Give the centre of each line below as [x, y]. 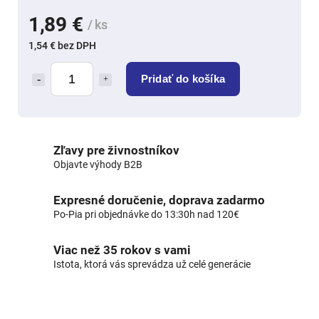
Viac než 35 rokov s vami [122, 250]
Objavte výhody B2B [98, 164]
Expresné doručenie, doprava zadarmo [159, 200]
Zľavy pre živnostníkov [116, 150]
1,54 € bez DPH [62, 45]
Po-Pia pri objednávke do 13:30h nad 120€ [146, 214]
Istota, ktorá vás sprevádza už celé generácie [152, 264]
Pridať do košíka [183, 78]
